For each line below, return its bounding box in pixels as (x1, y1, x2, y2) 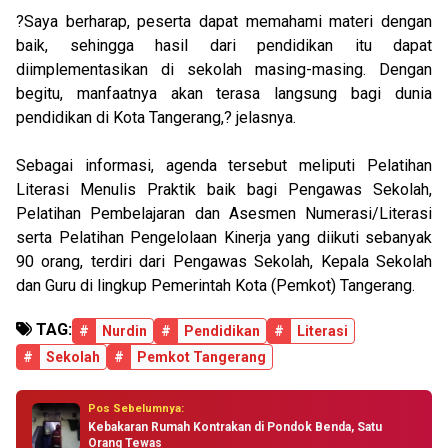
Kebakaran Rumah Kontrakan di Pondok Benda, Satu (88, 420, 382, 434)
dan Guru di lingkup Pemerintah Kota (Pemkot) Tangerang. (16, 276, 415, 295)
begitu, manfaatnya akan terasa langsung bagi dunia (16, 84, 432, 103)
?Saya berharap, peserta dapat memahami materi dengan (16, 12, 432, 31)
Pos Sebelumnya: (88, 402, 184, 415)
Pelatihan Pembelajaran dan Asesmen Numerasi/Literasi (16, 204, 432, 223)
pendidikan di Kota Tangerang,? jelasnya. (16, 108, 296, 127)
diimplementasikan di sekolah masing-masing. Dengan (16, 60, 432, 79)
